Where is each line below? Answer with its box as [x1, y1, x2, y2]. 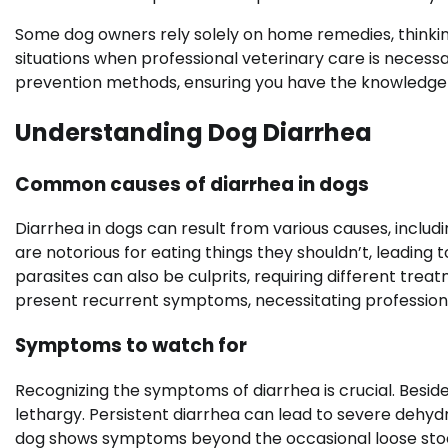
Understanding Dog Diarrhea [15, 115, 372, 149]
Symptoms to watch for [15, 332, 247, 360]
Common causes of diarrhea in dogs [15, 170, 369, 198]
